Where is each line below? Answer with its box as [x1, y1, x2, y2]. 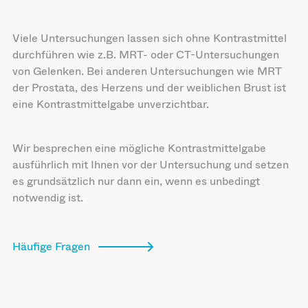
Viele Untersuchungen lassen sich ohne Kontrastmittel [12, 30, 287, 46]
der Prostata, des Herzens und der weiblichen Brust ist [12, 79, 286, 96]
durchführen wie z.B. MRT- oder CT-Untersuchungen [12, 46, 279, 63]
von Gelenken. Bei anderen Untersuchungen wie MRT [12, 63, 281, 79]
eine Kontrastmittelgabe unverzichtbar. [12, 96, 209, 112]
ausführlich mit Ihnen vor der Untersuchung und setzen [12, 156, 289, 173]
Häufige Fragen [12, 238, 90, 254]
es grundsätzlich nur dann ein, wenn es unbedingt [12, 173, 260, 189]
